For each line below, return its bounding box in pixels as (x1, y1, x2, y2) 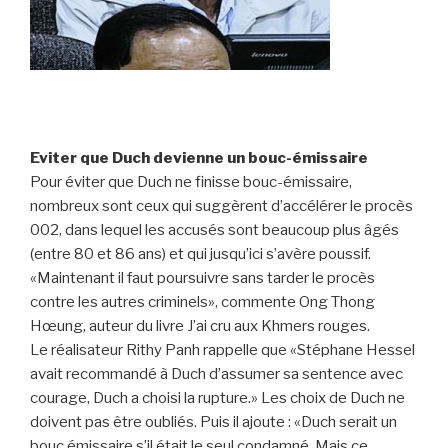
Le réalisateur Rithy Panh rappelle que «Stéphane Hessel (30, 340, 415, 359)
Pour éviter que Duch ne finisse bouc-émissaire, (30, 172, 352, 191)
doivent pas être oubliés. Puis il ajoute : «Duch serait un (30, 412, 397, 431)
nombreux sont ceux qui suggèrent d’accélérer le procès (30, 196, 413, 215)
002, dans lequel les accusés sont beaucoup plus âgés (30, 220, 399, 239)
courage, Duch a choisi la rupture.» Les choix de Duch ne (30, 388, 405, 407)
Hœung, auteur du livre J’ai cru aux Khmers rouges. (30, 316, 370, 335)
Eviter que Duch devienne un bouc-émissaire (30, 148, 368, 167)
